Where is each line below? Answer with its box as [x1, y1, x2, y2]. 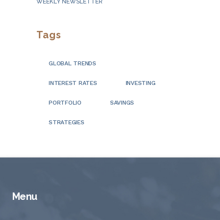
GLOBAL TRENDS [49, 60, 96, 67]
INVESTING [125, 80, 156, 87]
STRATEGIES [49, 119, 84, 126]
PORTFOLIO [49, 99, 82, 107]
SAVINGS [110, 99, 135, 107]
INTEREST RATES [49, 80, 97, 87]
